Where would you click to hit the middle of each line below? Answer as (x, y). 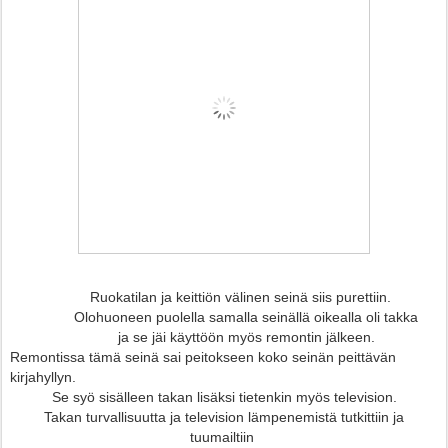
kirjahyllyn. (43, 377)
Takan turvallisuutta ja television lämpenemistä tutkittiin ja (224, 417)
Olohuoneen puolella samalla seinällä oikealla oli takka (216, 317)
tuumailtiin (224, 437)
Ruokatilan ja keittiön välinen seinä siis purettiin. (200, 297)
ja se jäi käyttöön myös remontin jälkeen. (194, 337)
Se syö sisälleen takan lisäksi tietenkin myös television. (224, 397)
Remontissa (49, 357)
